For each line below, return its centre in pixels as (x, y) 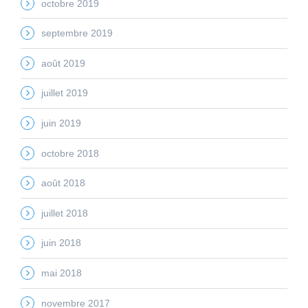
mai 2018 (62, 273)
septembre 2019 (77, 33)
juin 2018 (61, 243)
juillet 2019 (65, 93)
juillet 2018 (65, 213)
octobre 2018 (70, 153)
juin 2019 (61, 123)
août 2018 (63, 183)
